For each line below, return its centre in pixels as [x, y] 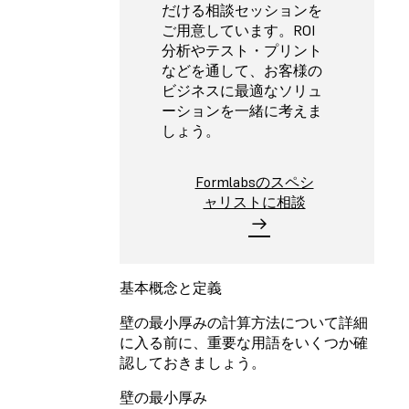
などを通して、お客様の [242, 70]
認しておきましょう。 [193, 363]
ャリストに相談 [254, 201]
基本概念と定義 [171, 288]
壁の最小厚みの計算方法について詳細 [244, 323]
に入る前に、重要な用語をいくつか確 [244, 343]
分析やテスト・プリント [242, 50]
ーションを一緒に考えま [242, 110]
